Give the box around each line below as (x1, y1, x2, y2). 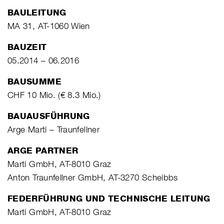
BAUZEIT (7, 41, 47, 52)
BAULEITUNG (7, 7, 66, 17)
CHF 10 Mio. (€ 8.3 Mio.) (7, 89, 101, 100)
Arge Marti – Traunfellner (7, 124, 99, 134)
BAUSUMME (7, 76, 61, 86)
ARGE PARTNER (7, 145, 78, 155)
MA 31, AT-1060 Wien (7, 20, 90, 31)
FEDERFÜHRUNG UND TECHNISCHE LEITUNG (7, 193, 210, 203)
